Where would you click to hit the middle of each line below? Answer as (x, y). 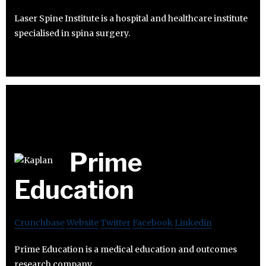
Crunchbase (39, 222)
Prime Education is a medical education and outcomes (126, 249)
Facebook (153, 222)
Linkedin (193, 222)
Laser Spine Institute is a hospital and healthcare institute (131, 18)
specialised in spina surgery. (72, 33)
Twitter (115, 222)
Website (83, 222)
